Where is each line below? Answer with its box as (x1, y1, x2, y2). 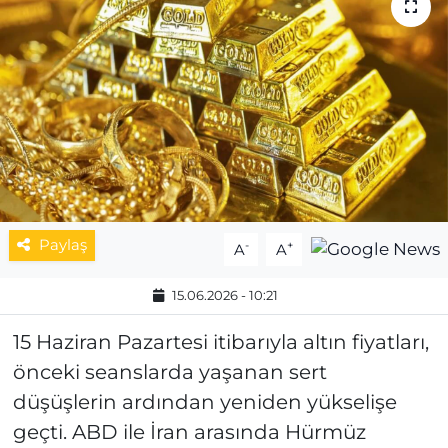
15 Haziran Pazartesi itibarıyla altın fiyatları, (12, 330, 429, 355)
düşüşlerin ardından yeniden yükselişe (12, 390, 397, 415)
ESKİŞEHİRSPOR (53, 77, 205, 97)
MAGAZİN (53, 26, 145, 46)
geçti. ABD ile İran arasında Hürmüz (12, 420, 366, 445)
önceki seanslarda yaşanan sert (12, 360, 327, 385)
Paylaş (38, 236, 87, 255)
